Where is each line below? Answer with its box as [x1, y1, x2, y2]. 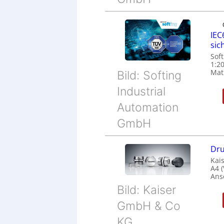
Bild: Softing [117, 68, 182, 82]
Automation [117, 100, 179, 114]
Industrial [117, 84, 166, 98]
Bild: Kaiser [117, 183, 176, 197]
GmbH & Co [117, 199, 181, 213]
